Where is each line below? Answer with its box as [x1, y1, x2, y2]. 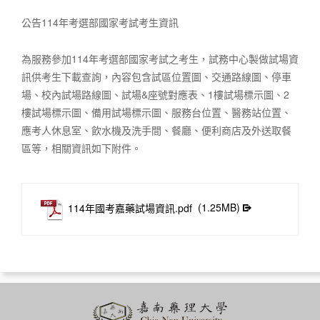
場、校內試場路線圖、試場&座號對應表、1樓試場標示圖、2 [21, 86, 289, 101]
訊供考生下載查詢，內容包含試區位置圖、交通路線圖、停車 [21, 69, 291, 84]
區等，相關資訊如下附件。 [21, 140, 141, 155]
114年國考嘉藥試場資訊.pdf [68, 200, 192, 215]
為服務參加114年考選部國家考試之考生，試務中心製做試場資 [21, 51, 299, 66]
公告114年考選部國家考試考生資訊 [21, 14, 179, 29]
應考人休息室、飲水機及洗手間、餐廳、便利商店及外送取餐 [21, 122, 291, 137]
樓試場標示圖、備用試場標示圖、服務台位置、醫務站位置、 [21, 104, 291, 119]
